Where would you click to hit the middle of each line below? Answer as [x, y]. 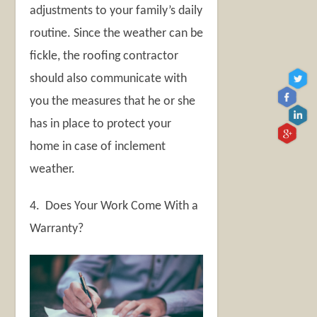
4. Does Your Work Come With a [114, 206]
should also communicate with [109, 79]
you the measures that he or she [113, 101]
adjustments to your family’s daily [116, 11]
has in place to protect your [101, 124]
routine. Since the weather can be [117, 33]
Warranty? [57, 229]
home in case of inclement [98, 146]
